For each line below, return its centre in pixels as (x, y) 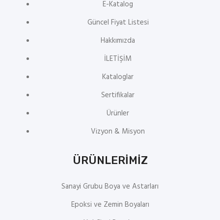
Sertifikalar (118, 95)
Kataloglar (118, 77)
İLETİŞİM (118, 59)
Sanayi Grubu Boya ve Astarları (110, 187)
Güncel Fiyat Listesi (118, 23)
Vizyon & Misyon (118, 132)
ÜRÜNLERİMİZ (110, 160)
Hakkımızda (118, 41)
